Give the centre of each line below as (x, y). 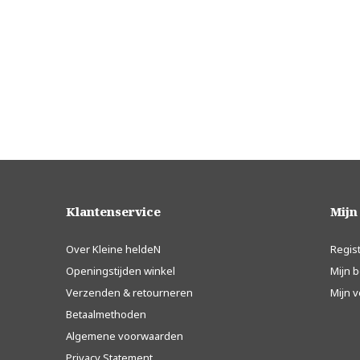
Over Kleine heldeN (113, 250)
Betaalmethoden (106, 315)
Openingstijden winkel (121, 271)
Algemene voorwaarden (125, 336)
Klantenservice (113, 212)
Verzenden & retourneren (129, 293)
